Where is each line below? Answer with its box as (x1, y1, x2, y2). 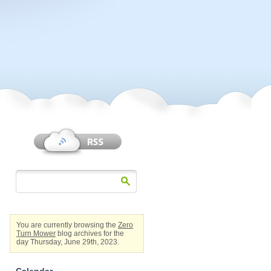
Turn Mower (16, 229, 56, 238)
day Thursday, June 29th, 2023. (16, 238, 119, 246)
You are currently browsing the (16, 221, 118, 229)
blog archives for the (56, 229, 124, 238)
